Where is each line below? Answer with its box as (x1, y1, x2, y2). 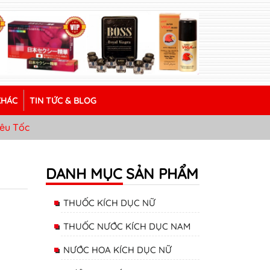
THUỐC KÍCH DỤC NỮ (63, 196, 155, 209)
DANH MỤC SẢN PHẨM (46, 164, 198, 183)
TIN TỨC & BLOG (30, 95, 96, 106)
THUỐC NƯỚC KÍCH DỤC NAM (63, 220, 190, 232)
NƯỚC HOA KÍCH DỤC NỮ (63, 243, 172, 256)
